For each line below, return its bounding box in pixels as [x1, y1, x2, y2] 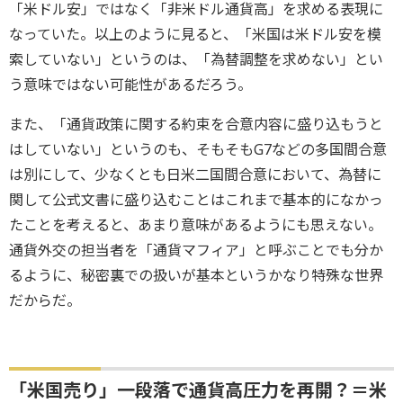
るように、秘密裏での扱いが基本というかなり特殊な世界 [9, 264, 383, 285]
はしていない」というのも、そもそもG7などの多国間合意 [9, 139, 387, 159]
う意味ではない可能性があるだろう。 [9, 74, 252, 94]
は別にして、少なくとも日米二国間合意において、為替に [9, 164, 381, 184]
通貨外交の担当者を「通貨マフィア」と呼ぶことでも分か [9, 239, 383, 260]
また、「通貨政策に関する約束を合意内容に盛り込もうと [9, 113, 383, 134]
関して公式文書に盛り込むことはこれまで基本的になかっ [9, 189, 383, 210]
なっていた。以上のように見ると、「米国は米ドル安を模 [9, 23, 381, 44]
